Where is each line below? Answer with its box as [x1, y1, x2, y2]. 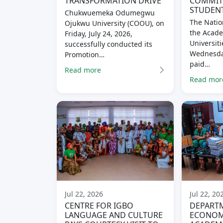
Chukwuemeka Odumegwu [65, 8, 155, 18]
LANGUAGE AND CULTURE [65, 210, 163, 221]
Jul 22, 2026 [65, 189, 103, 199]
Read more [65, 65, 101, 75]
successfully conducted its [65, 39, 152, 49]
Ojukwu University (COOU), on [65, 18, 164, 28]
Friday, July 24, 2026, [65, 29, 132, 39]
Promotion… [65, 50, 105, 60]
